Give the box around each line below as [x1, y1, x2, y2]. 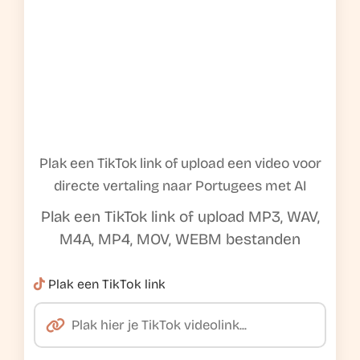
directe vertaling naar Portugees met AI [54, 178, 306, 194]
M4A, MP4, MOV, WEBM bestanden [59, 230, 301, 248]
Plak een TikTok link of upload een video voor [39, 155, 321, 172]
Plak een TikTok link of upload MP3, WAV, [40, 207, 320, 226]
